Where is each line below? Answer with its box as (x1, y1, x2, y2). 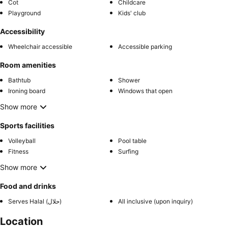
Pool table (118, 136, 147, 145)
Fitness (8, 147, 28, 155)
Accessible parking (118, 42, 172, 50)
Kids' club (118, 9, 146, 17)
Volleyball (8, 136, 36, 145)
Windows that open (118, 87, 173, 95)
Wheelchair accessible (8, 42, 72, 50)
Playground (8, 9, 41, 17)
